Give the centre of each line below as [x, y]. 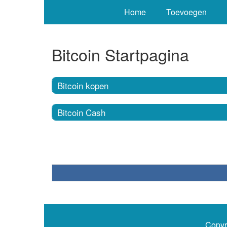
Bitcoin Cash [81, 112]
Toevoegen [186, 12]
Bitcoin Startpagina [120, 54]
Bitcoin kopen [83, 85]
